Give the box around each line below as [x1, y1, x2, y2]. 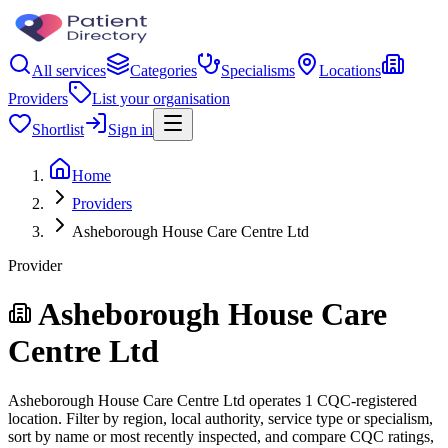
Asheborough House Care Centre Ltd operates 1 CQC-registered [8, 391, 417, 409]
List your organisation [92, 90, 230, 107]
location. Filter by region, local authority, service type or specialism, [8, 409, 433, 427]
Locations [319, 62, 381, 79]
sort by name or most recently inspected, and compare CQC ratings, [8, 427, 434, 445]
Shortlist [32, 121, 84, 138]
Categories [130, 62, 197, 79]
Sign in [108, 121, 153, 138]
